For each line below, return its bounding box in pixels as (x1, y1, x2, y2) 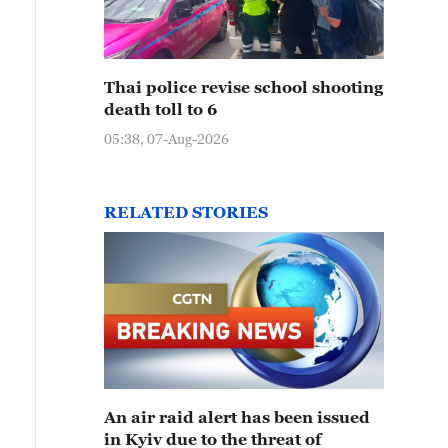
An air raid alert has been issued (104, 408, 370, 426)
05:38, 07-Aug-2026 (104, 130, 229, 147)
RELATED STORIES (104, 203, 268, 221)
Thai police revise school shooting (104, 78, 383, 96)
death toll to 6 (104, 100, 217, 118)
